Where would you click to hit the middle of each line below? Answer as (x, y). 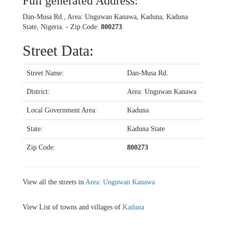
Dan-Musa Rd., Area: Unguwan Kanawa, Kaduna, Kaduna (105, 17)
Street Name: (45, 73)
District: (38, 91)
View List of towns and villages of (73, 207)
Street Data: (58, 50)
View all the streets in (54, 182)
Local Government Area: (62, 110)
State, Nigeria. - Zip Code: (62, 27)
